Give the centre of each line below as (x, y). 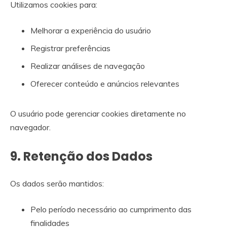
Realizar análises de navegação (88, 66)
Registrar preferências (70, 48)
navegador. (30, 127)
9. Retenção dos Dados (81, 156)
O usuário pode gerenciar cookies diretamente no (98, 113)
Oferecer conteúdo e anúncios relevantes (105, 83)
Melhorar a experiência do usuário (91, 30)
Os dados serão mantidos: (57, 183)
